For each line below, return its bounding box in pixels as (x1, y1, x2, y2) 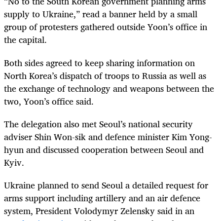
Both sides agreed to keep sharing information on (4, 55, 195, 70)
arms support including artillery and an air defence (4, 190, 200, 205)
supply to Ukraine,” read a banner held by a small (4, 6, 197, 22)
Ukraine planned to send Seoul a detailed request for (4, 177, 208, 192)
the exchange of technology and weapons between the (4, 80, 214, 96)
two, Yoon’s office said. (4, 93, 94, 109)
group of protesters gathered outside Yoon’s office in (4, 19, 207, 35)
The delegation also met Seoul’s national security (4, 116, 193, 131)
